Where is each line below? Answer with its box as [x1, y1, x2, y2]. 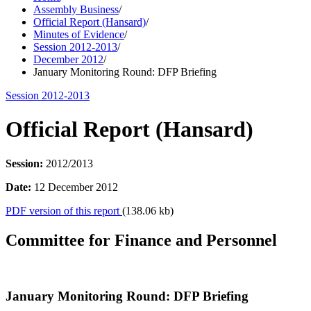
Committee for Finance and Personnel [6, 230, 277, 249]
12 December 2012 [31, 180, 118, 193]
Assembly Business [33, 3, 119, 15]
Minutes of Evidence [33, 28, 124, 40]
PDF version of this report [6, 204, 122, 217]
